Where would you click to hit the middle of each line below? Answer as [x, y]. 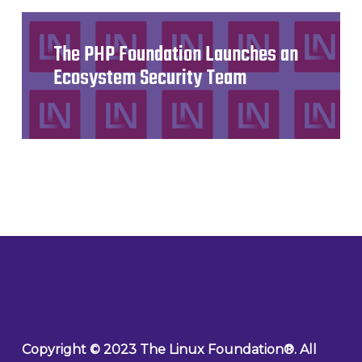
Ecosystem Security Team [150, 79]
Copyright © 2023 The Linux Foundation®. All [169, 349]
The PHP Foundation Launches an [176, 55]
